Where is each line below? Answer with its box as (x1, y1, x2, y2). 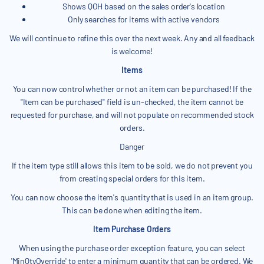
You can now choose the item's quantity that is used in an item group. (10, 192, 254, 203)
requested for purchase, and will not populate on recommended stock (10, 110, 254, 120)
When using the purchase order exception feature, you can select (19, 243, 245, 253)
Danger (120, 141, 144, 152)
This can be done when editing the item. (62, 205, 202, 216)
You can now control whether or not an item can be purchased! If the (12, 84, 252, 94)
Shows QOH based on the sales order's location (62, 1, 226, 12)
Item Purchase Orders (93, 224, 171, 235)
